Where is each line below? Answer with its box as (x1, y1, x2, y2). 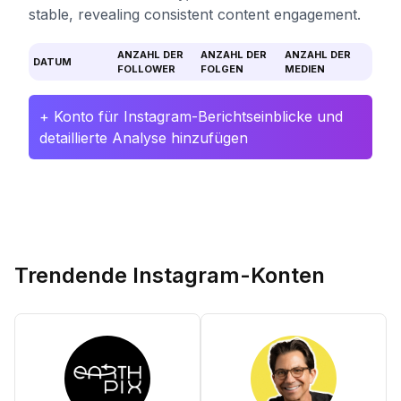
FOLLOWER (116, 63, 175, 75)
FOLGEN (200, 63, 243, 75)
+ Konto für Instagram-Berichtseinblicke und (39, 107, 343, 125)
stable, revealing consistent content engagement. (29, 5, 361, 23)
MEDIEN (284, 63, 325, 75)
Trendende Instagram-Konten (14, 262, 325, 288)
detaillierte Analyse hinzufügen (39, 129, 248, 147)
